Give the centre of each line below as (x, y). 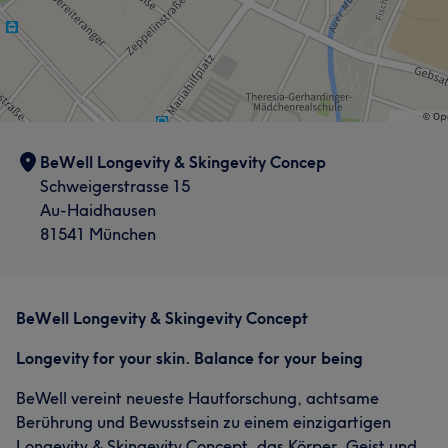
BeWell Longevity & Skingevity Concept (162, 318)
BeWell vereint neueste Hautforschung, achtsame (197, 398)
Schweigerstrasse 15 (115, 186)
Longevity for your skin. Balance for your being (189, 358)
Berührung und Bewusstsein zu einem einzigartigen (203, 422)
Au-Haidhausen (98, 210)
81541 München (98, 234)
